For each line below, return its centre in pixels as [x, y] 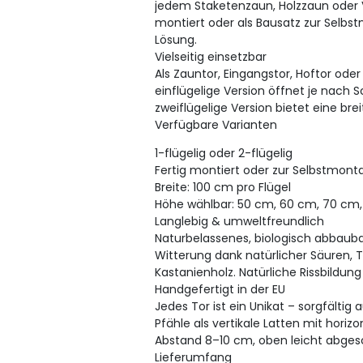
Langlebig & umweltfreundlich [240, 221]
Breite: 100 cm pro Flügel [223, 187]
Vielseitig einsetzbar [211, 56]
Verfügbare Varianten [216, 124]
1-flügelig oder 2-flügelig [224, 153]
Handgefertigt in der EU [220, 289]
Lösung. [176, 39]
